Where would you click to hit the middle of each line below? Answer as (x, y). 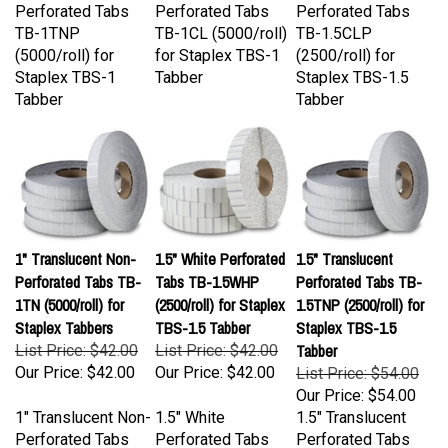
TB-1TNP (47, 14)
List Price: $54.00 (357, 354)
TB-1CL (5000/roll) (221, 14)
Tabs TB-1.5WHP (207, 263)
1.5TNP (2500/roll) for (360, 286)
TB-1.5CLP (334, 14)
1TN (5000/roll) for (69, 286)
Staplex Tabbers (64, 309)
